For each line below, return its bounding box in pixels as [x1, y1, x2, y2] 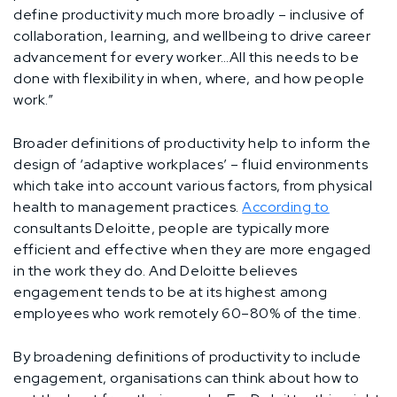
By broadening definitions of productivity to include [13, 346, 362, 366]
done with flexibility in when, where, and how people [13, 68, 365, 88]
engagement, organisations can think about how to [13, 368, 360, 387]
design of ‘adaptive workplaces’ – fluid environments [13, 154, 369, 174]
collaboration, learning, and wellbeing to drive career [13, 26, 371, 45]
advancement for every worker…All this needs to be [13, 47, 360, 66]
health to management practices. [13, 197, 243, 216]
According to [242, 197, 330, 216]
